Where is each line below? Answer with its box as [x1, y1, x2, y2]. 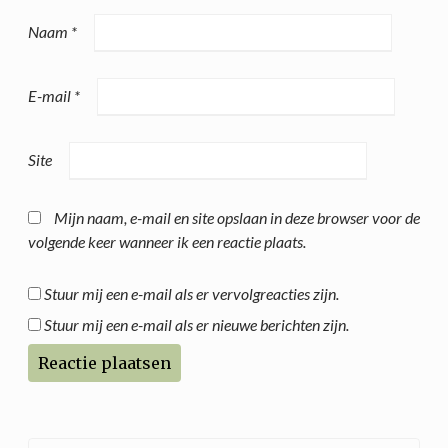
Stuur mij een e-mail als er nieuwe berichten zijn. [44, 314, 349, 334]
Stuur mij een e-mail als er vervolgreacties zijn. [44, 283, 339, 303]
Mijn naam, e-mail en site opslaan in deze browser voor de [54, 207, 420, 227]
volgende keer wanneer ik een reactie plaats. [28, 231, 306, 251]
